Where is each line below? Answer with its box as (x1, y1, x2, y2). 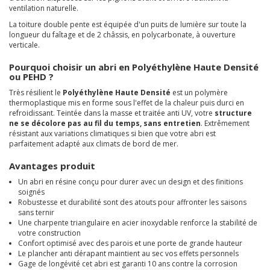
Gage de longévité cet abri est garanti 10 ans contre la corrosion (18, 259, 237, 269)
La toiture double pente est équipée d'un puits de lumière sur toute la (9, 19, 246, 30)
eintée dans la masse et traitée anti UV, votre (61, 108, 215, 118)
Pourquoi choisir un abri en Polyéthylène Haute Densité (9, 61, 259, 73)
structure (215, 108, 252, 118)
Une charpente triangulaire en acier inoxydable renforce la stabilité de (18, 218, 257, 228)
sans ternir (18, 207, 54, 218)
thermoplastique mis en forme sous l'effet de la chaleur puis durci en (9, 98, 244, 108)
